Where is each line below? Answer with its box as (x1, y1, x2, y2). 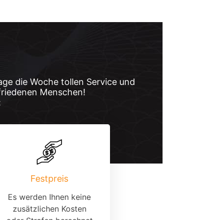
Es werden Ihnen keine (8, 192, 91, 202)
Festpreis (30, 173, 68, 184)
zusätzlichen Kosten (12, 203, 86, 214)
